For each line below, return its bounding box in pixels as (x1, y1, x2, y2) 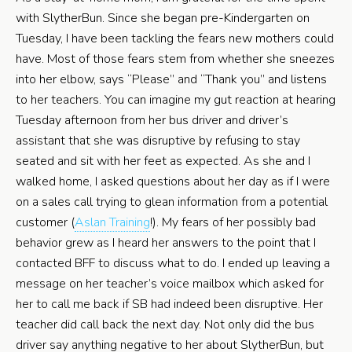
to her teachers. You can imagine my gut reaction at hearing (16, 90, 335, 108)
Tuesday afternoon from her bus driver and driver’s (16, 111, 288, 129)
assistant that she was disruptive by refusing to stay (16, 131, 300, 149)
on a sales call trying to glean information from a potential (16, 192, 328, 211)
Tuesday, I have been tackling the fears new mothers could (16, 29, 334, 47)
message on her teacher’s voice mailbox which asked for (16, 274, 324, 292)
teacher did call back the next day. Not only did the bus (16, 315, 314, 333)
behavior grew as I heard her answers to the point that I (16, 233, 316, 251)
